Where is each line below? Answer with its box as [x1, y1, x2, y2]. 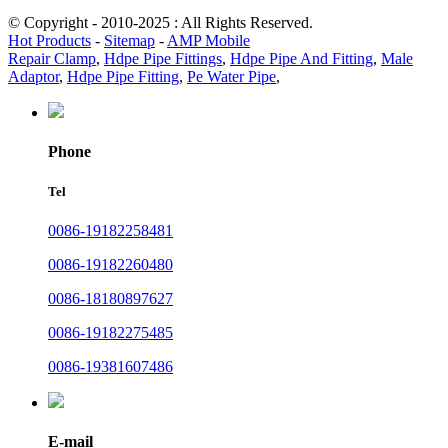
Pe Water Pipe [187, 68, 276, 86]
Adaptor [8, 68, 59, 86]
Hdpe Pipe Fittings [104, 50, 222, 68]
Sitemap [104, 32, 155, 50]
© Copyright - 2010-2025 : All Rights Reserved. [8, 14, 313, 32]
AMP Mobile [167, 32, 250, 50]
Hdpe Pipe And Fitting [230, 50, 373, 68]
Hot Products [8, 32, 91, 50]
